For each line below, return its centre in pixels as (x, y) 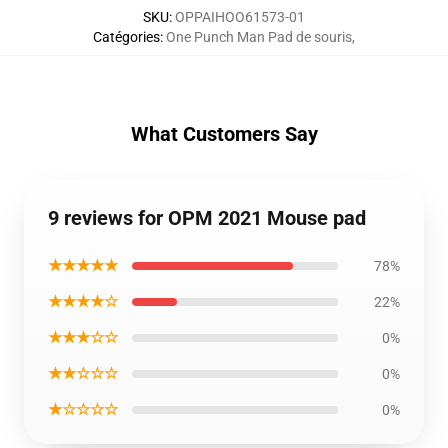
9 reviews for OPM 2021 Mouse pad (207, 218)
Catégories (126, 37)
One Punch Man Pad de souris (259, 37)
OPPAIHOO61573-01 (240, 17)
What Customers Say (224, 134)
